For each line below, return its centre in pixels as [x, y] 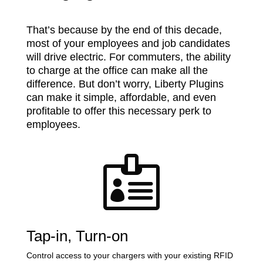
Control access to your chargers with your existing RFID [129, 255]
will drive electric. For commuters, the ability [128, 57]
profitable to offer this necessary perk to [119, 111]
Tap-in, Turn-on [77, 236]
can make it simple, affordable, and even [121, 97]
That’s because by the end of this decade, [124, 30]
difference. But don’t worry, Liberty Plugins [125, 84]
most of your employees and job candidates [128, 43]
